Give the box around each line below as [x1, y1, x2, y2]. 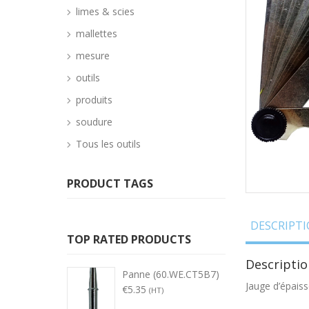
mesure [76, 49, 110, 62]
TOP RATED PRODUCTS [67, 232, 191, 247]
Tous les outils [76, 137, 141, 150]
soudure [76, 115, 112, 128]
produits [76, 93, 112, 106]
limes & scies [76, 5, 134, 18]
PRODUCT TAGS [67, 176, 153, 191]
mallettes [76, 27, 117, 40]
